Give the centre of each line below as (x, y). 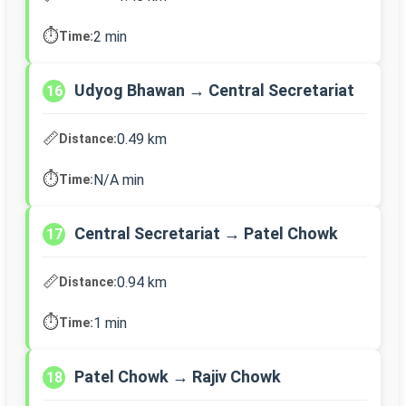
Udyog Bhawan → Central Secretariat (214, 91)
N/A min (119, 179)
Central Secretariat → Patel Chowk (206, 234)
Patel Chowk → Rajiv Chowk (178, 377)
